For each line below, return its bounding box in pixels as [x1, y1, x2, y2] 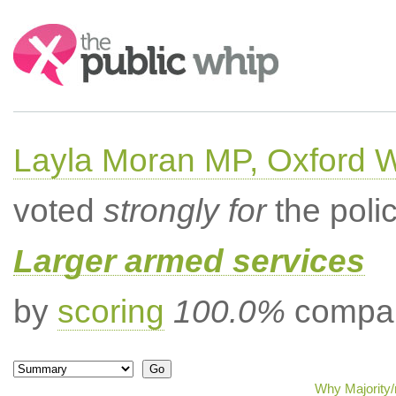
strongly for [103, 193, 266, 229]
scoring [57, 293, 164, 330]
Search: [12, 25, 62, 40]
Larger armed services [12, 243, 365, 279]
